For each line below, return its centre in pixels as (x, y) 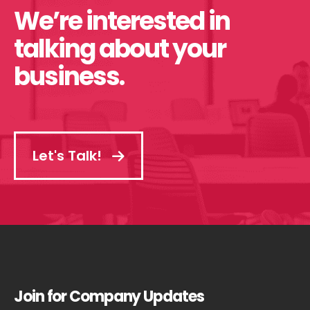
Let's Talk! (69, 155)
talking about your (120, 49)
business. (69, 77)
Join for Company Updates (109, 296)
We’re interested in (122, 21)
